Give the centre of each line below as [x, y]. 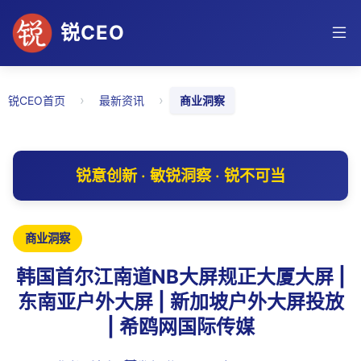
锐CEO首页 [37, 100]
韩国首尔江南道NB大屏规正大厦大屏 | [180, 277]
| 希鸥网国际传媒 [180, 327]
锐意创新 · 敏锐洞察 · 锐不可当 [180, 176]
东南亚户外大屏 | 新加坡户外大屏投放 [180, 302]
